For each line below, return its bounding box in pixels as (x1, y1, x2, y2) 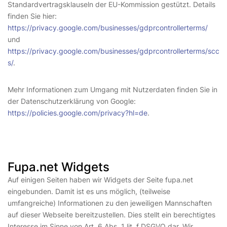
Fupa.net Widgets (8, 160, 109, 174)
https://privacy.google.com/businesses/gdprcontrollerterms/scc (8, 47, 219, 55)
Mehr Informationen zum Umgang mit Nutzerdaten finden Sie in (8, 85, 217, 94)
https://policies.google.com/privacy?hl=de (8, 108, 147, 117)
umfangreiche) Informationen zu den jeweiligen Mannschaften (8, 199, 212, 207)
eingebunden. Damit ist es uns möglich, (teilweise (8, 187, 170, 196)
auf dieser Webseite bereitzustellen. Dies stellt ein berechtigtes (8, 210, 215, 219)
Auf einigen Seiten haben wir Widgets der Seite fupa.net (8, 175, 193, 184)
